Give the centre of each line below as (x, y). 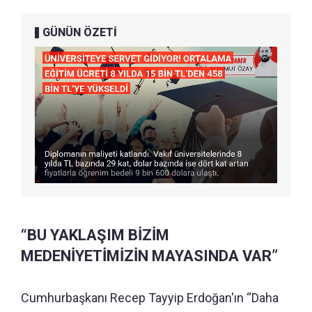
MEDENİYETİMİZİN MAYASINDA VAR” (149, 256)
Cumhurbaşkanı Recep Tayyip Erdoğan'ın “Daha (150, 297)
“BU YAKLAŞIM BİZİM (95, 235)
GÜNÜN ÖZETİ (80, 32)
